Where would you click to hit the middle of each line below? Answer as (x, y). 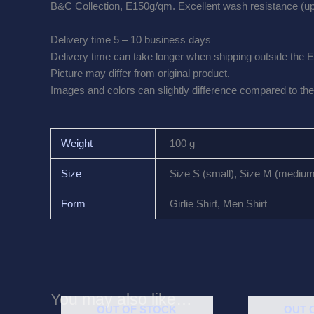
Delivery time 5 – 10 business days (131, 40)
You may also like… (121, 299)
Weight (76, 144)
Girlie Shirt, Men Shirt (219, 204)
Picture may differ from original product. (140, 74)
